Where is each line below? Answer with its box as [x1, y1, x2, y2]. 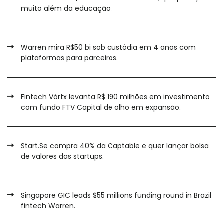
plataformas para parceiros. [21, 53, 118, 63]
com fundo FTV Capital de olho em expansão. [21, 102, 181, 112]
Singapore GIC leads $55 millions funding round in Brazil [21, 190, 211, 201]
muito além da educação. [21, 3, 112, 14]
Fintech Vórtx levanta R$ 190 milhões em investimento [21, 92, 210, 102]
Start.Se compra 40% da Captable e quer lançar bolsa [21, 141, 209, 151]
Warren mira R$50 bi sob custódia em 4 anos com [21, 42, 196, 53]
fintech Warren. [21, 201, 75, 211]
